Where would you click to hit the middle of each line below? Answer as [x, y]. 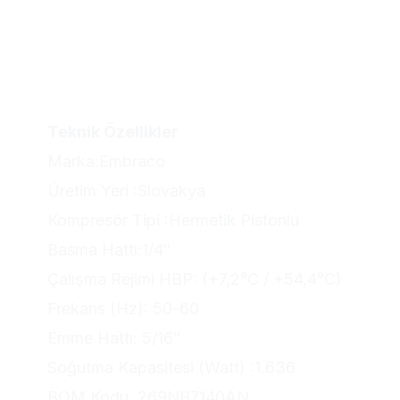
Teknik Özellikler [113, 131]
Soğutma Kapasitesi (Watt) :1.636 [171, 367]
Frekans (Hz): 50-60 [123, 308]
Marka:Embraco [106, 161]
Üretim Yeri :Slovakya [126, 190]
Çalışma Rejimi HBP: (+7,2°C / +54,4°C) [195, 279]
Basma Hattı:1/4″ [109, 249]
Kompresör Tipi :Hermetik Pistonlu [173, 220]
